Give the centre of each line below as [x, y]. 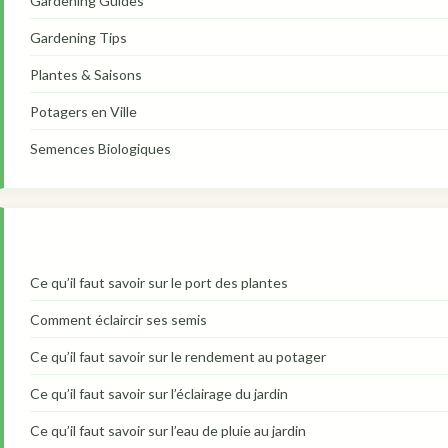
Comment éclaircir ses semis [118, 320]
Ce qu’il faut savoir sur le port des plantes [159, 283]
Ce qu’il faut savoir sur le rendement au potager [178, 357]
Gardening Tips [78, 38]
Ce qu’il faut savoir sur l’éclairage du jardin [159, 394]
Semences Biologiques [100, 149]
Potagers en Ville [83, 112]
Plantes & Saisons [86, 75]
